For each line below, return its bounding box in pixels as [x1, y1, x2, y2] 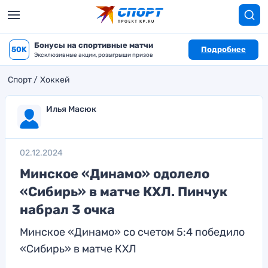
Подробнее [201, 45, 246, 54]
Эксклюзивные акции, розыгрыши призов [34, 51, 153, 59]
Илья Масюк [46, 104, 96, 114]
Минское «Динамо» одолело [20, 166, 209, 182]
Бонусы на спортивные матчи [34, 41, 153, 50]
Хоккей [40, 75, 70, 85]
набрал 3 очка [20, 202, 115, 218]
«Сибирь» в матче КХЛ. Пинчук [20, 184, 227, 200]
